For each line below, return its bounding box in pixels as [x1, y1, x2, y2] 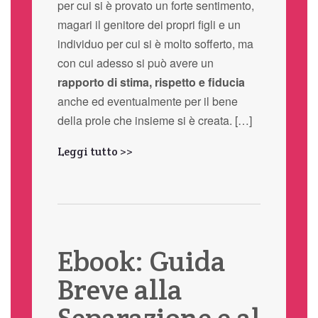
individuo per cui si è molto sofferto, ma [57, 35, 253, 53]
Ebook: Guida [57, 243, 226, 280]
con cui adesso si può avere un [57, 55, 214, 72]
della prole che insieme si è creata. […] [57, 112, 252, 129]
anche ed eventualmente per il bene [57, 93, 238, 110]
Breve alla [57, 271, 182, 308]
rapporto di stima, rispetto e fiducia [57, 74, 245, 91]
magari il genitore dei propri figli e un [57, 16, 241, 33]
